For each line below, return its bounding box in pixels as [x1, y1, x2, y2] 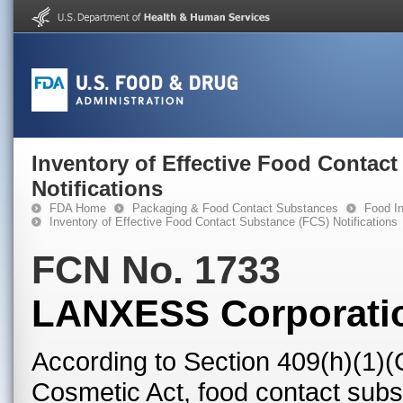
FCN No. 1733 [31, 248, 281, 291]
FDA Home [49, 201, 106, 215]
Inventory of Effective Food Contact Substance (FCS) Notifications [49, 215, 398, 228]
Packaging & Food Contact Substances [132, 201, 338, 215]
